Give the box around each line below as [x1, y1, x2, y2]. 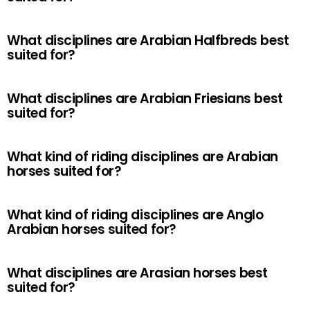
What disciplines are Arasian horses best [7, 264, 268, 282]
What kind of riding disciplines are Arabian [7, 147, 278, 166]
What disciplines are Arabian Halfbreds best [7, 31, 289, 50]
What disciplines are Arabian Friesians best [7, 89, 283, 108]
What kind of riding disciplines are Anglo [7, 206, 264, 224]
